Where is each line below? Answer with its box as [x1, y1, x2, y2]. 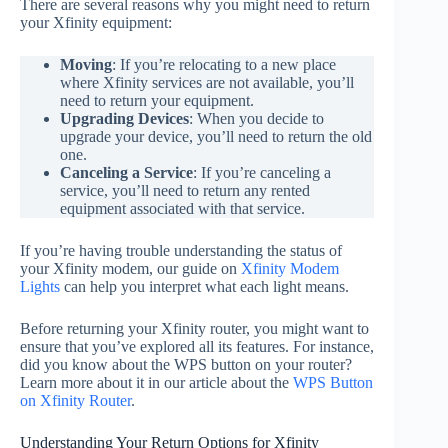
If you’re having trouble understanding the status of [20, 241, 342, 259]
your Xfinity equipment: [20, 13, 172, 31]
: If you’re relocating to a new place [112, 55, 336, 73]
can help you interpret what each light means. [60, 277, 349, 295]
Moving [60, 55, 112, 73]
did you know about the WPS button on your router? [20, 355, 352, 373]
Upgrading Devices [60, 109, 189, 127]
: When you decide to [189, 109, 324, 127]
